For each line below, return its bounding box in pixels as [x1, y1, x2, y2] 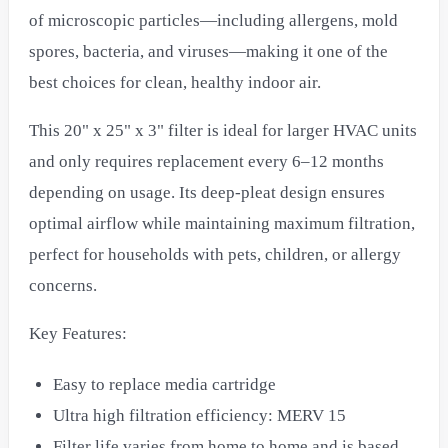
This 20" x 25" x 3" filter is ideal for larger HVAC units [29, 120, 417, 140]
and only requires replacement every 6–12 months [29, 151, 384, 171]
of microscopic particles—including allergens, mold [29, 10, 398, 30]
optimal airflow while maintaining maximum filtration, [29, 213, 415, 233]
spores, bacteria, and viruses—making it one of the [29, 41, 388, 61]
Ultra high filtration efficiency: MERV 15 [53, 405, 346, 425]
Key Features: [29, 323, 127, 343]
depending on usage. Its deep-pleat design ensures [29, 182, 385, 202]
